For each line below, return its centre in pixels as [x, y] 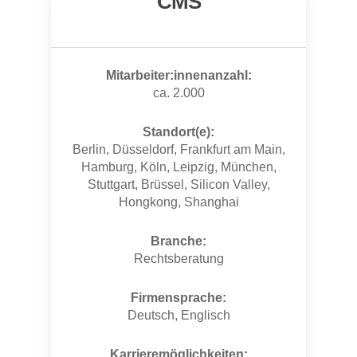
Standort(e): [178, 132]
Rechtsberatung [178, 259]
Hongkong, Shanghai [178, 202]
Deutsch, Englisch [178, 316]
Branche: [178, 241]
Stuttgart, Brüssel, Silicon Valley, [178, 185]
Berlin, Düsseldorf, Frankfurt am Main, [178, 150]
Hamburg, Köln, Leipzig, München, [178, 167]
